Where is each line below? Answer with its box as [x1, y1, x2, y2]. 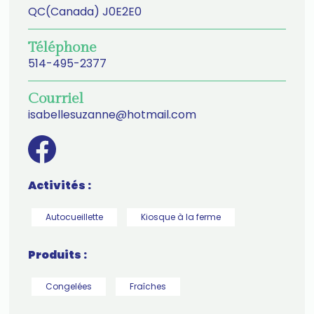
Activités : [27, 177, 91, 193]
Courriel [27, 90, 83, 108]
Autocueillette [45, 210, 103, 223]
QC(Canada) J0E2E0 [27, 4, 142, 20]
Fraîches [129, 280, 166, 292]
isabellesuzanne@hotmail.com [27, 107, 196, 123]
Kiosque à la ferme [140, 210, 221, 223]
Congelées [45, 280, 92, 292]
